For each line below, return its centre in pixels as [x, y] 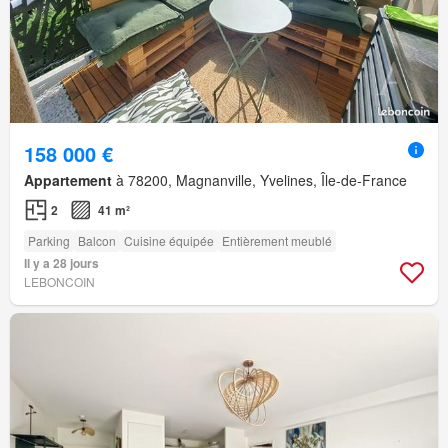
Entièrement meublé [277, 240]
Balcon [97, 240]
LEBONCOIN [59, 281]
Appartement [68, 179]
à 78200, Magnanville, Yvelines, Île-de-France [259, 179]
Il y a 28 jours [61, 262]
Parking [49, 240]
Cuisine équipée [169, 240]
